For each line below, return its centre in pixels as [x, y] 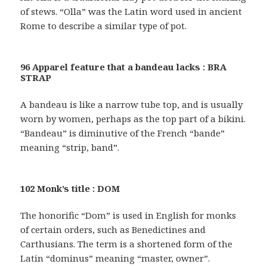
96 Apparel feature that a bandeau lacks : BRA [124, 66]
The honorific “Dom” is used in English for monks [128, 215]
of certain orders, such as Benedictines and [113, 229]
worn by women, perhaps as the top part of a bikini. [133, 118]
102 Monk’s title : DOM [70, 188]
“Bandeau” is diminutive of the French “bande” [123, 133]
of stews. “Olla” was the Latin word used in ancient [131, 11]
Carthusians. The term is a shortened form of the [127, 243]
